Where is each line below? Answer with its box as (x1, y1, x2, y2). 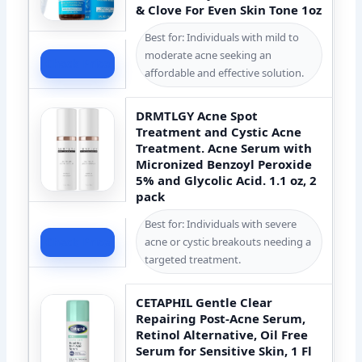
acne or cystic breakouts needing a (145, 234, 312, 249)
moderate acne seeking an (145, 47, 272, 62)
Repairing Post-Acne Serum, (136, 309, 306, 326)
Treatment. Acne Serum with (136, 139, 313, 156)
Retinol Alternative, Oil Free (136, 326, 309, 343)
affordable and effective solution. (145, 65, 305, 80)
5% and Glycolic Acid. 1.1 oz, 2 (136, 171, 318, 188)
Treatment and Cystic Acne (136, 123, 302, 140)
